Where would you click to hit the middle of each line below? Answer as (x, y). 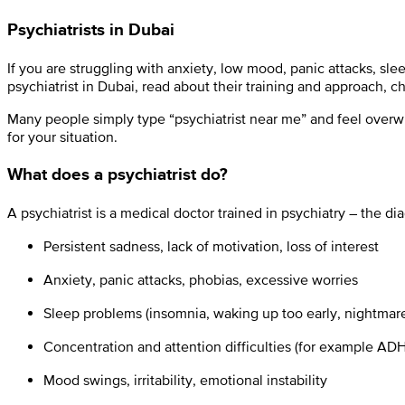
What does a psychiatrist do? (118, 174)
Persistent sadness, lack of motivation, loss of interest (211, 246)
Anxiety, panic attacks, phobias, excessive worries (201, 280)
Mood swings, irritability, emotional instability (185, 380)
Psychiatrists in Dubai (91, 29)
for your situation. (62, 136)
